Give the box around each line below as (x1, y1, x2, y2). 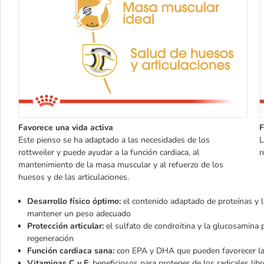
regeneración (27, 232, 74, 244)
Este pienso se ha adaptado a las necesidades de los (18, 134, 210, 146)
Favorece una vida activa (18, 121, 113, 133)
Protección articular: (27, 220, 104, 232)
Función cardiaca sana (27, 245, 113, 256)
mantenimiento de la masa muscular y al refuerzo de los (18, 159, 223, 170)
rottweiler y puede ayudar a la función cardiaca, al (18, 146, 199, 158)
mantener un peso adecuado (27, 207, 131, 219)
